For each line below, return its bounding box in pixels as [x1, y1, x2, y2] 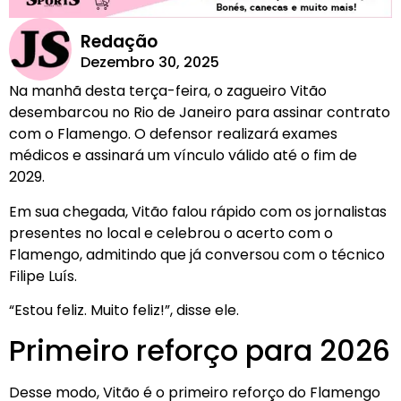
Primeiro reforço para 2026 [9, 330, 390, 371]
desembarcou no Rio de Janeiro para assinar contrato [9, 102, 390, 124]
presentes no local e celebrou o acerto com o [9, 222, 333, 243]
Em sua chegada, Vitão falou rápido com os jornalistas [9, 200, 387, 222]
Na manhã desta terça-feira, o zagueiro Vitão [9, 81, 327, 102]
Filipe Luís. [9, 265, 77, 286]
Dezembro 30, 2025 [80, 52, 219, 73]
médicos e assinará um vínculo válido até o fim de [9, 145, 357, 166]
